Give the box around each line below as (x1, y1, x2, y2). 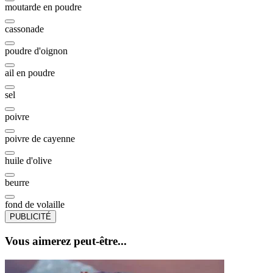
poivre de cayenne (5, 133, 75, 144)
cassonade (5, 24, 44, 35)
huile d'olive (5, 155, 52, 166)
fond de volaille (5, 199, 65, 210)
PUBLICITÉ (10, 212, 51, 222)
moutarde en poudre (5, 2, 82, 13)
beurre (5, 177, 29, 188)
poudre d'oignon (5, 46, 68, 57)
